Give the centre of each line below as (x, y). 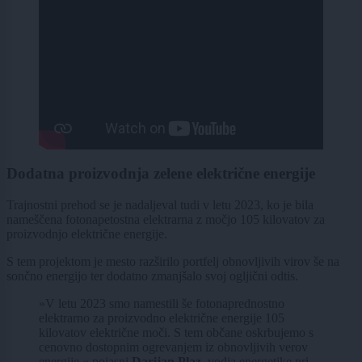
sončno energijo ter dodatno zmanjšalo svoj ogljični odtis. (152, 276)
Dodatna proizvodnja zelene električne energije (161, 173)
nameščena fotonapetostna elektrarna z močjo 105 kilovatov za (166, 219)
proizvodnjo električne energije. (88, 234)
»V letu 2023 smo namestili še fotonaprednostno (162, 303)
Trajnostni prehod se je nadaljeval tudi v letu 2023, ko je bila (160, 204)
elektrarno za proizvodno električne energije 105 (162, 318)
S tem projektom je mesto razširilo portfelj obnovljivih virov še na (173, 261)
